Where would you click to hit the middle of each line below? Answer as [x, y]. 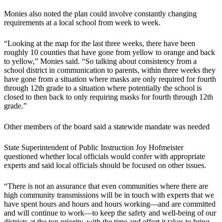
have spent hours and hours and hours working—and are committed [110, 204]
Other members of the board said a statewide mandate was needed [107, 127]
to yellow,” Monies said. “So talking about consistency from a [100, 61]
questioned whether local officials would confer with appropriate [105, 157]
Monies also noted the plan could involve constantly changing [100, 14]
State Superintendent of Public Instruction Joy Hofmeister [94, 148]
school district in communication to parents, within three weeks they [110, 70]
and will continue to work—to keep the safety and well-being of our [110, 213]
